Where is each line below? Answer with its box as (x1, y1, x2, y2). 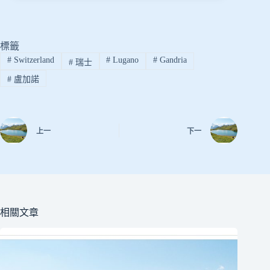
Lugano (110, 55, 139, 64)
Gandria (157, 55, 187, 64)
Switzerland (11, 55, 54, 64)
